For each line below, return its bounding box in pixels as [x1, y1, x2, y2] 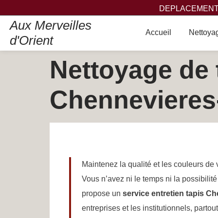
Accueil [145, 28, 171, 36]
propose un [82, 189, 123, 198]
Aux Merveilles [10, 18, 91, 33]
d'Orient [10, 33, 53, 48]
